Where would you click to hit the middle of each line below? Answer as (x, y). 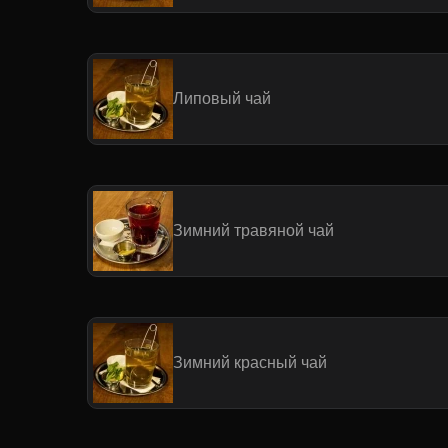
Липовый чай (222, 98)
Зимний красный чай (250, 362)
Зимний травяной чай (253, 230)
